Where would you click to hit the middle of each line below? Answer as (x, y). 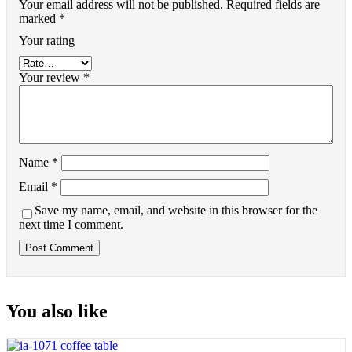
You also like (57, 311)
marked (39, 18)
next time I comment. (71, 224)
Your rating (47, 40)
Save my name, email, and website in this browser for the (176, 210)
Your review (51, 77)
